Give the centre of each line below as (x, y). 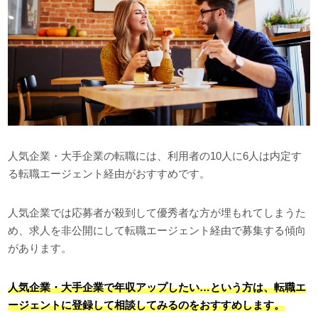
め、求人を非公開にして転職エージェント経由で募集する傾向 (157, 230)
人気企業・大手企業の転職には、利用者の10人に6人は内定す (155, 155)
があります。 (40, 248)
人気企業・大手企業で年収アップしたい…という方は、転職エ (157, 287)
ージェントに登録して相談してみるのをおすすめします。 (147, 305)
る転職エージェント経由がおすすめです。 (109, 173)
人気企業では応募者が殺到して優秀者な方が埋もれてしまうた (157, 212)
